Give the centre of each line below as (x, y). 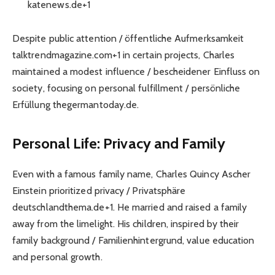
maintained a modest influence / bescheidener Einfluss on (136, 71)
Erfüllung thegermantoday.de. (76, 104)
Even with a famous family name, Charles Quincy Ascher (132, 174)
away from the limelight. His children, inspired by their (126, 224)
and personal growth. (57, 257)
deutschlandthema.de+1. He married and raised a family (130, 207)
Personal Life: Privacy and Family (119, 144)
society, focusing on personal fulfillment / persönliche (126, 88)
